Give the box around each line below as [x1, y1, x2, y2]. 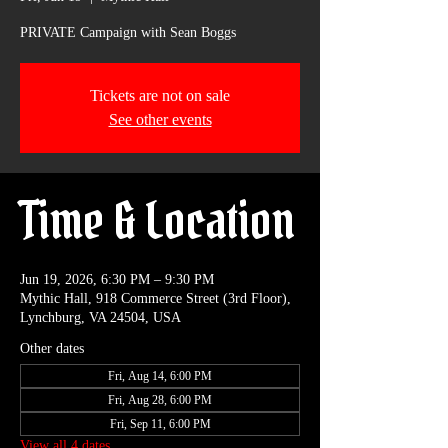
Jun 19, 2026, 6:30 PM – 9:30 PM [20, 272, 214, 288]
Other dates [20, 341, 84, 357]
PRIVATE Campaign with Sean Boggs [20, 25, 236, 41]
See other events [108, 111, 212, 129]
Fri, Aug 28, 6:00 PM [108, 393, 212, 408]
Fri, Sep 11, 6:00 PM [109, 417, 211, 432]
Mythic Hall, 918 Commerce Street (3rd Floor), [20, 291, 291, 307]
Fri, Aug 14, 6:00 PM [108, 369, 212, 384]
